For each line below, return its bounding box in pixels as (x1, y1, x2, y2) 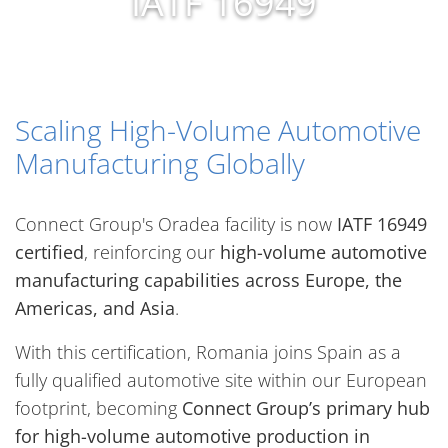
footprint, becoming (15, 396, 182, 420)
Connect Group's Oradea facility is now (15, 212, 337, 236)
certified (15, 240, 84, 264)
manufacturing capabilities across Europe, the (15, 268, 402, 292)
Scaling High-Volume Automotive (15, 111, 421, 149)
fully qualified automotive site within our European (15, 368, 427, 392)
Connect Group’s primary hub (182, 396, 430, 420)
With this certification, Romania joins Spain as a (15, 340, 401, 364)
